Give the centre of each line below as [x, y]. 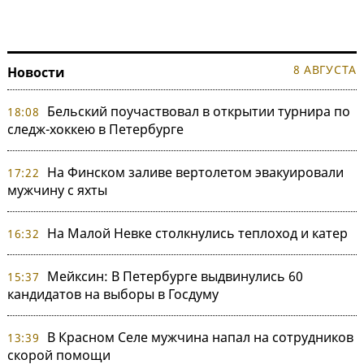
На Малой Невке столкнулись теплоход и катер [197, 233]
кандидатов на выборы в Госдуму [113, 294]
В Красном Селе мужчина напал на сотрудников [200, 337]
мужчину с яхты [57, 190]
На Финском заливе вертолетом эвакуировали [195, 172]
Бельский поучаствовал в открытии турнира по [198, 111]
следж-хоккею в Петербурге [95, 129]
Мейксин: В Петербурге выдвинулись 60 [175, 276]
